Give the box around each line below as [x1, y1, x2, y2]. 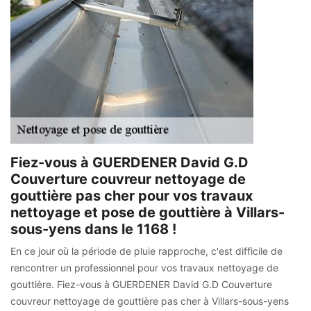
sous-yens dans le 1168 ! [10, 221, 176, 238]
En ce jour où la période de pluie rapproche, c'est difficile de [10, 245, 283, 258]
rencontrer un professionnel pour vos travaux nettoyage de [10, 262, 278, 274]
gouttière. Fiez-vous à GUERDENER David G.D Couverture [10, 278, 272, 291]
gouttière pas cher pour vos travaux [10, 187, 253, 205]
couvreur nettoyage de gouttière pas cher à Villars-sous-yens [10, 295, 289, 308]
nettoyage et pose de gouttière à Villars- [10, 204, 285, 221]
